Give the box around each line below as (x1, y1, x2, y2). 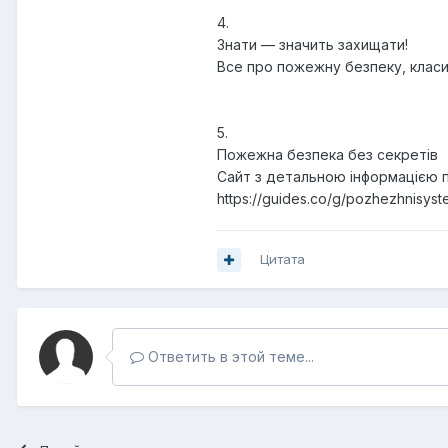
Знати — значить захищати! (217, 36, 408, 54)
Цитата (260, 251, 305, 268)
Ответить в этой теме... (144, 348, 314, 366)
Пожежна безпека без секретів (217, 146, 438, 164)
